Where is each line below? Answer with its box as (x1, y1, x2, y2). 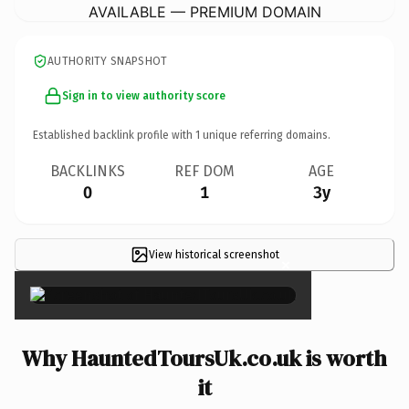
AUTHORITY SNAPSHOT (47, 54, 168, 68)
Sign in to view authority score (62, 89, 225, 102)
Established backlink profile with (33, 128, 195, 142)
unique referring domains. (200, 128, 330, 142)
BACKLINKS (50, 162, 125, 180)
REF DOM (174, 162, 235, 180)
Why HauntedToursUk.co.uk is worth (22, 342, 387, 373)
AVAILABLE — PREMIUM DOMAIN (88, 2, 321, 21)
